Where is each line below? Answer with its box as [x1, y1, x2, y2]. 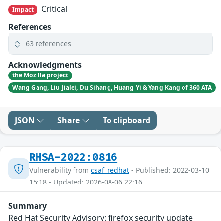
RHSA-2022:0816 [29, 151, 118, 164]
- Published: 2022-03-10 [129, 165, 209, 175]
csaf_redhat [91, 165, 129, 175]
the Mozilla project [12, 71, 69, 80]
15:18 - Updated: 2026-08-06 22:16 [29, 177, 142, 186]
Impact [12, 5, 34, 14]
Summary [8, 200, 47, 211]
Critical [39, 3, 68, 14]
